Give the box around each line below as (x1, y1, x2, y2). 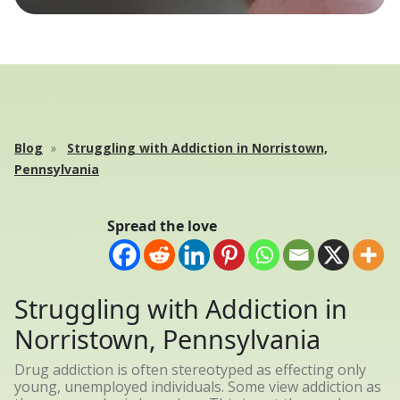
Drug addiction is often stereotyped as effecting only (14, 360, 366, 379)
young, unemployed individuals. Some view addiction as (14, 377, 381, 396)
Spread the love (107, 216, 217, 236)
